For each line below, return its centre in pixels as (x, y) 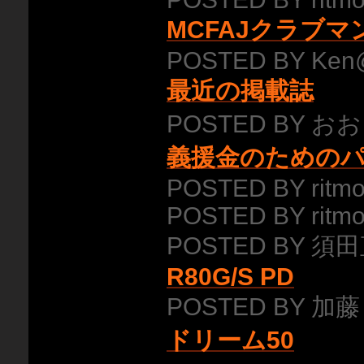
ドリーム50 (230, 340)
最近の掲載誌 (240, 91)
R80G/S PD (230, 277)
